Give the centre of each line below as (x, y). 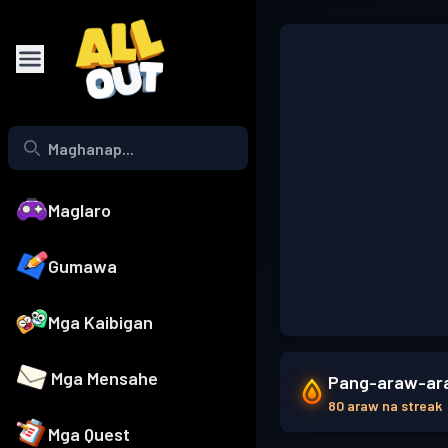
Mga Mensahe (105, 378)
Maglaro (79, 210)
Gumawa (82, 266)
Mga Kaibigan (100, 322)
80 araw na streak (385, 405)
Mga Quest (89, 434)
